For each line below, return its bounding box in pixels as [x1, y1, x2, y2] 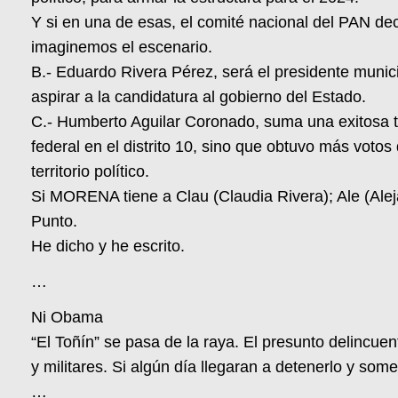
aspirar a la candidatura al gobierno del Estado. [31, 88, 367, 107]
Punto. [31, 212, 78, 231]
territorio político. [31, 163, 150, 181]
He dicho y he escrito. [31, 237, 186, 256]
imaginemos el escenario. [31, 38, 213, 57]
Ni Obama [31, 308, 104, 327]
